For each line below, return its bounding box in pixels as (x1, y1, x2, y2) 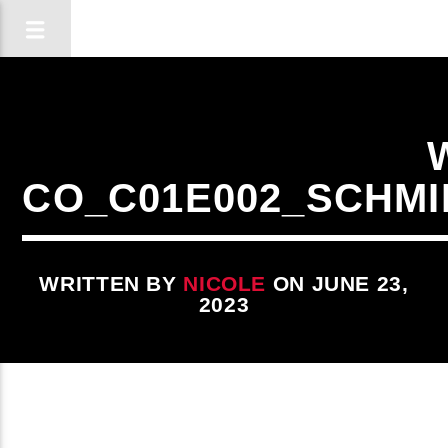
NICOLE (183, 272, 267, 295)
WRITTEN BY (39, 272, 184, 295)
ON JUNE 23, (266, 272, 409, 295)
